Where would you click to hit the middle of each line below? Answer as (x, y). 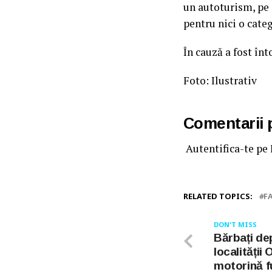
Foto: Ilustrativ (220, 80)
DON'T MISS (235, 224)
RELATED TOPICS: (218, 196)
